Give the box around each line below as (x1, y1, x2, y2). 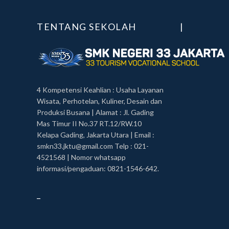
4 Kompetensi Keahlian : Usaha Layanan (37, 85, 164, 94)
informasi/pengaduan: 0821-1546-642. (37, 164, 159, 173)
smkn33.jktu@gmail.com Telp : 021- (37, 142, 149, 150)
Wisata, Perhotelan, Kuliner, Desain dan (37, 97, 162, 105)
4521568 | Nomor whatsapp (37, 153, 126, 162)
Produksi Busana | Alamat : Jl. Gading (37, 108, 154, 117)
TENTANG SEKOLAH (37, 21, 136, 32)
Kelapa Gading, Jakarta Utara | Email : (37, 130, 154, 139)
